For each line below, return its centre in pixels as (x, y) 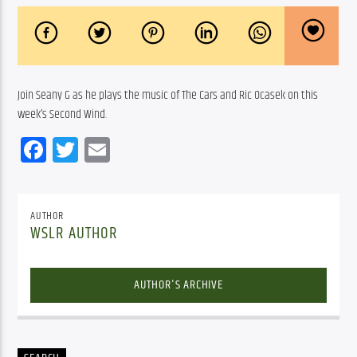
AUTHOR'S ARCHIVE (178, 284)
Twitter (109, 149)
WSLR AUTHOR (74, 233)
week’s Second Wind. (65, 114)
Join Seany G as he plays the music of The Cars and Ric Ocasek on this (168, 95)
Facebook (89, 149)
